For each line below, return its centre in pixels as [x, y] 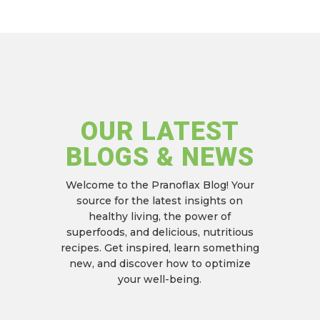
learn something [215, 248]
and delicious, [163, 232]
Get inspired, [136, 248]
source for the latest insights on [160, 201]
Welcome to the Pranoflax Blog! [147, 185]
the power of [196, 216]
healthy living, [125, 216]
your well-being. [160, 279]
